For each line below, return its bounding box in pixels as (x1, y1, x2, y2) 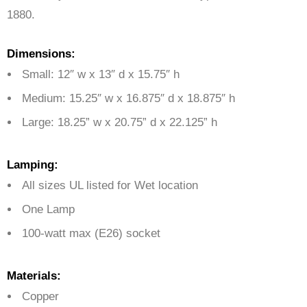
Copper (22, 290, 59, 304)
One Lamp (22, 203, 75, 217)
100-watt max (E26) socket (22, 227, 160, 241)
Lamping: (7, 158, 58, 172)
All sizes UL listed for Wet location (22, 179, 198, 193)
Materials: (7, 269, 61, 283)
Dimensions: (7, 47, 75, 61)
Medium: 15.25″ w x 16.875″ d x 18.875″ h (22, 92, 235, 106)
